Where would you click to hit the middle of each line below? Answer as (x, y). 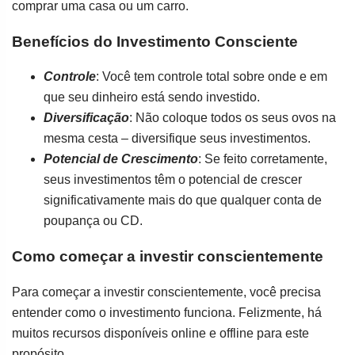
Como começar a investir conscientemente (168, 256)
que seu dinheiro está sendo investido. (152, 97)
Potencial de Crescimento (121, 159)
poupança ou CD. (93, 221)
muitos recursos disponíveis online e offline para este (160, 333)
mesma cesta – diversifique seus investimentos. (177, 139)
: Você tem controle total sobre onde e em (212, 77)
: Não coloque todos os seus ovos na (233, 118)
